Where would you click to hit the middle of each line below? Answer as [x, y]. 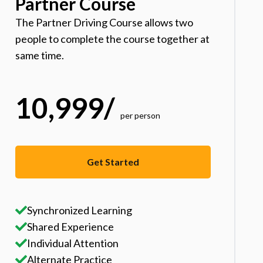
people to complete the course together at [113, 39]
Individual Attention [73, 243]
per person [141, 116]
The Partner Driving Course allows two [104, 23]
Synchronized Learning [80, 210]
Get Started [113, 162]
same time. [40, 55]
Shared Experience [71, 227]
